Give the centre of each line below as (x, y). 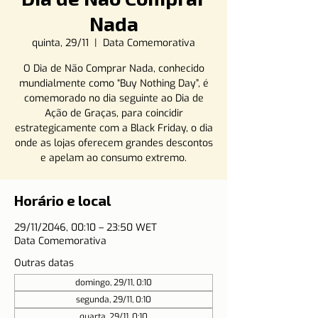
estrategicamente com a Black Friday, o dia (114, 128)
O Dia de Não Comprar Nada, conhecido (114, 68)
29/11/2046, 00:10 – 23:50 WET (86, 227)
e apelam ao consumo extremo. (114, 158)
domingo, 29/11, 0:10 (114, 283)
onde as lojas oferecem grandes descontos (114, 143)
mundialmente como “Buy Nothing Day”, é (114, 83)
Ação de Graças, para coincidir (114, 113)
